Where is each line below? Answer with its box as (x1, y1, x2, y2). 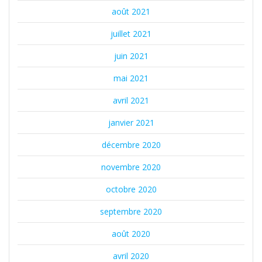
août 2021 (112, 5, 150, 17)
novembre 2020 (101, 161, 161, 173)
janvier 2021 (108, 116, 154, 128)
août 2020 (112, 227, 150, 239)
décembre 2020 (101, 139, 161, 150)
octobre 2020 (105, 183, 157, 195)
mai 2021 (113, 72, 149, 84)
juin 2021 (113, 50, 149, 61)
